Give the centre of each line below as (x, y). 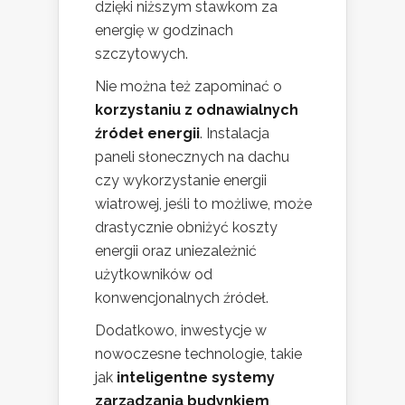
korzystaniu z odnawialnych (197, 110)
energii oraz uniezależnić (176, 251)
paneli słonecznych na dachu (192, 157)
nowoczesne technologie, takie (198, 354)
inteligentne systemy (196, 378)
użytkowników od (154, 275)
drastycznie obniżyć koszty (186, 228)
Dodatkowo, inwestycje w (181, 331)
